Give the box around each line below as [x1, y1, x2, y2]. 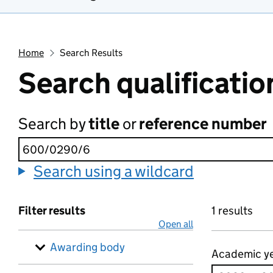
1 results [211, 204, 253, 218]
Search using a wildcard [34, 161, 194, 181]
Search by [18, 114, 88, 133]
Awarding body [50, 240, 125, 254]
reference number [139, 114, 267, 133]
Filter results [18, 204, 85, 218]
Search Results [59, 47, 122, 58]
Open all [158, 218, 193, 230]
